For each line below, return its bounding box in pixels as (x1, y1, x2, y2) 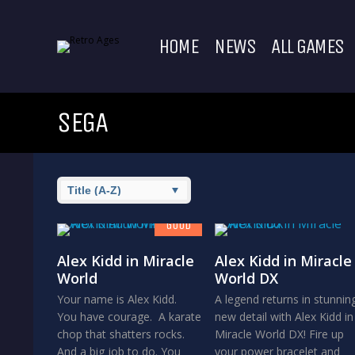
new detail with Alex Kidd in (214, 309, 353, 324)
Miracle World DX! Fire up (214, 326, 344, 342)
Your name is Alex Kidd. (57, 292, 180, 307)
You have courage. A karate (57, 309, 201, 324)
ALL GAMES (271, 33, 344, 59)
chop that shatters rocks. (57, 326, 188, 342)
